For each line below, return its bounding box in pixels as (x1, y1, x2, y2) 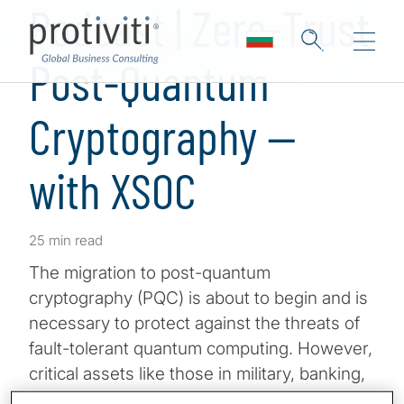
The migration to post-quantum (29, 262, 271, 284)
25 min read (29, 232, 103, 249)
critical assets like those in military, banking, (29, 363, 365, 385)
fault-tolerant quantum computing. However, (29, 338, 372, 360)
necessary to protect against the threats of (29, 313, 360, 335)
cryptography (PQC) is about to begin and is (29, 288, 368, 309)
